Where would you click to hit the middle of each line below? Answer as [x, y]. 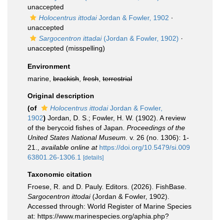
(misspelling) [84, 48]
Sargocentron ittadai [70, 38]
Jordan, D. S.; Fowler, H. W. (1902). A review [117, 118]
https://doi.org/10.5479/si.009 [145, 147]
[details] [93, 158]
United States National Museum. [78, 137]
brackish [66, 79]
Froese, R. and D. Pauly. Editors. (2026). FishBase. [107, 187]
